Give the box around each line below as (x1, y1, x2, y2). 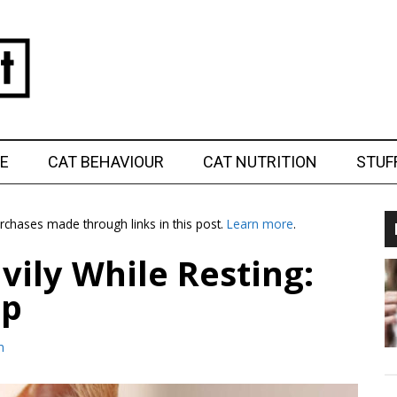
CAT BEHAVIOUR (48, 152, 164, 171)
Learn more (227, 215, 293, 232)
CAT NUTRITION (203, 152, 317, 171)
